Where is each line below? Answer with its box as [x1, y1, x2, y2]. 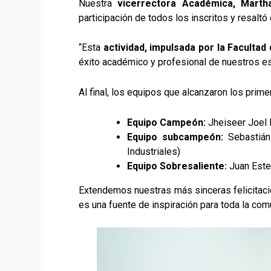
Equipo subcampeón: [127, 131, 224, 143]
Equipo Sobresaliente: [127, 160, 227, 172]
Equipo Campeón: [127, 116, 206, 128]
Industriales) [127, 145, 180, 157]
